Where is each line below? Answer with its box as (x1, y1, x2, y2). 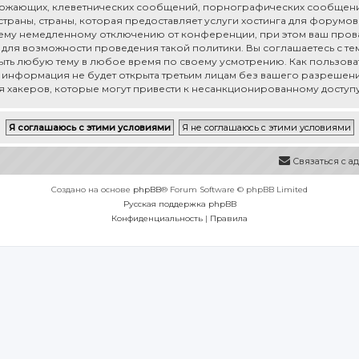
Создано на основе (51, 184, 133, 195)
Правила (210, 213, 248, 224)
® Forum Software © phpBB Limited (161, 184, 308, 195)
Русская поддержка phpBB (123, 199, 236, 209)
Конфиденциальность (111, 213, 203, 224)
